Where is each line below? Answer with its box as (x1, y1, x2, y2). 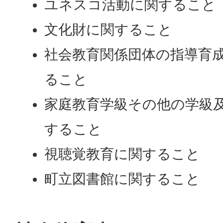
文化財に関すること (44, 22, 173, 38)
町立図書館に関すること (44, 171, 201, 187)
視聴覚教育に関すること (44, 146, 201, 162)
